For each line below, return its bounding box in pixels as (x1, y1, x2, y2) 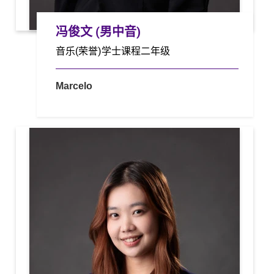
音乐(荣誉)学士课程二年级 (56, 43, 171, 57)
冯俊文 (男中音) (56, 23, 141, 40)
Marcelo (56, 80, 93, 91)
